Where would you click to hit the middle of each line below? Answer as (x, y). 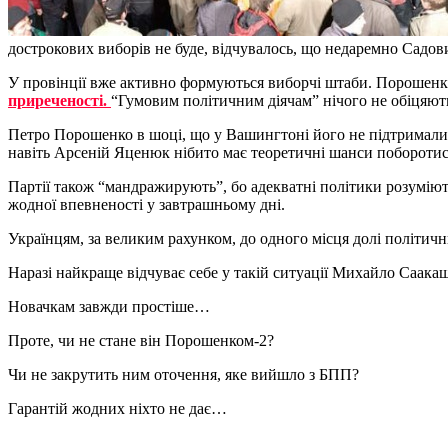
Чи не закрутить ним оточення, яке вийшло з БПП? (183, 375)
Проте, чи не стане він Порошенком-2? (141, 341)
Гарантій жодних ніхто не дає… (117, 409)
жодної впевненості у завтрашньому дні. (146, 205)
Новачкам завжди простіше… (109, 307)
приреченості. (59, 101)
